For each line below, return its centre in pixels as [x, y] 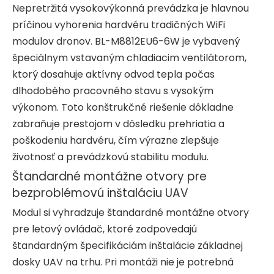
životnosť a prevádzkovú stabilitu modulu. [110, 157]
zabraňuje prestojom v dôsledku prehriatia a [118, 124]
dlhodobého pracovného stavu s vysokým [113, 91]
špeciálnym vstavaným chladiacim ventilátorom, [129, 57]
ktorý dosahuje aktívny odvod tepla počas [113, 74]
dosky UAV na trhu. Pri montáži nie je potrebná [123, 262]
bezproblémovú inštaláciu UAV [100, 193]
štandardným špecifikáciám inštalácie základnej [128, 245]
